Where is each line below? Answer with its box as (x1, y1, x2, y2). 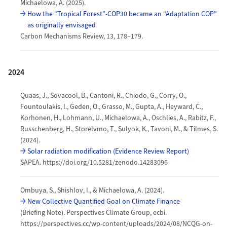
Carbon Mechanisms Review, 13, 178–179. (20, 31, 143, 42)
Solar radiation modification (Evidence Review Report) (27, 146, 189, 157)
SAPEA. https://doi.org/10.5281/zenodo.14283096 (20, 157, 168, 168)
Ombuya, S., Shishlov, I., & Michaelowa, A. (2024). (20, 185, 164, 196)
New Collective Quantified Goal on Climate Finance (27, 196, 180, 207)
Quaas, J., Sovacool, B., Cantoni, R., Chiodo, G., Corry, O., (20, 90, 186, 101)
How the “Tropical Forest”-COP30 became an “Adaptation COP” (27, 9, 217, 19)
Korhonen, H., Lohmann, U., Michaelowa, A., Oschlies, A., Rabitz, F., (20, 112, 216, 123)
